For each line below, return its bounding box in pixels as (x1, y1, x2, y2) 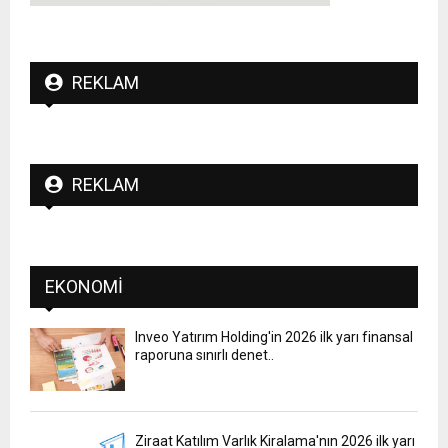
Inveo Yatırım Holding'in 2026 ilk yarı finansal (135, 328, 413, 345)
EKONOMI (45, 275, 123, 297)
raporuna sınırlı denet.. (135, 346, 274, 363)
